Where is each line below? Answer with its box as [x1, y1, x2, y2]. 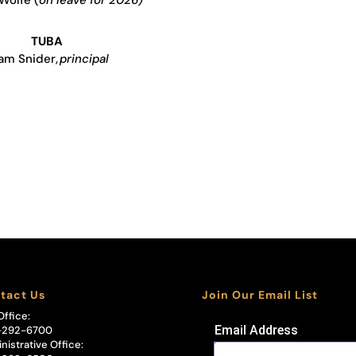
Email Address [214, 323, 298, 339]
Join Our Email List [201, 288, 318, 303]
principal [60, 50, 110, 67]
